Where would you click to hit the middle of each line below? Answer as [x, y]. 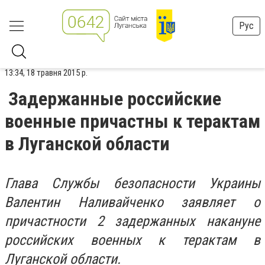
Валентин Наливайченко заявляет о [132, 202]
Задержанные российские [115, 99]
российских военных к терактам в [132, 240]
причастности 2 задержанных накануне [132, 221]
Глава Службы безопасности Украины [132, 183]
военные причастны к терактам [132, 121]
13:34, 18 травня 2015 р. [46, 73]
